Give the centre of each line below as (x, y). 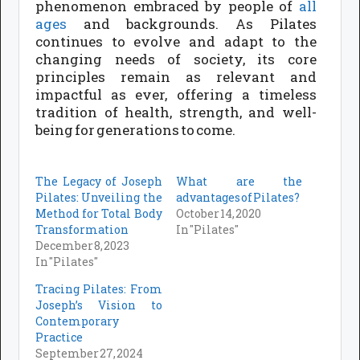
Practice (59, 337)
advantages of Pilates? (237, 197)
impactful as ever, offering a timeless (176, 95)
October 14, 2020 (218, 213)
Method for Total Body (99, 213)
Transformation (82, 229)
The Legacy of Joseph (99, 181)
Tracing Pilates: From (99, 288)
